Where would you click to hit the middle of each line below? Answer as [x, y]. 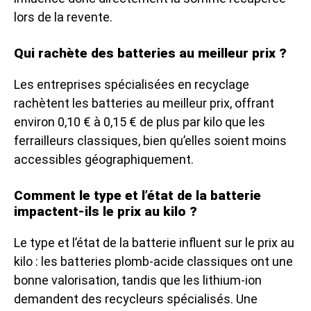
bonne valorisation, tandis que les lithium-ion [138, 280]
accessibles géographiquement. [104, 159]
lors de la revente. [63, 17]
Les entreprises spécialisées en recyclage [132, 84]
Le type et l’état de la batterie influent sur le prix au [154, 243]
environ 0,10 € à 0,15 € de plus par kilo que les [140, 122]
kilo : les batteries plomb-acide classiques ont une [153, 261]
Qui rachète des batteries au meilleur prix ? [150, 53]
